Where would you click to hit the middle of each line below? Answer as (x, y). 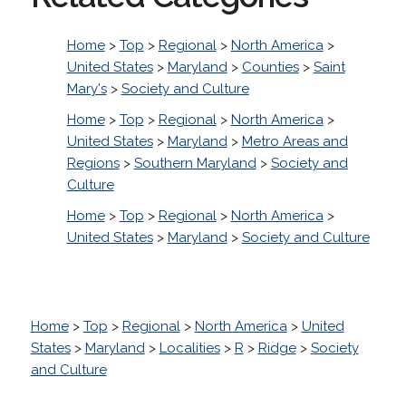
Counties (270, 67)
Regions (93, 163)
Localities (189, 348)
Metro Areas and (295, 141)
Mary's (87, 88)
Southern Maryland (195, 163)
